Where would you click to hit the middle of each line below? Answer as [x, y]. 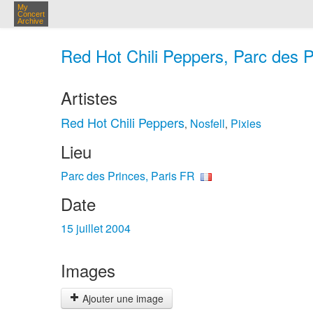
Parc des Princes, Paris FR [128, 176]
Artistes [89, 97]
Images [88, 270]
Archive [30, 21]
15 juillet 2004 [96, 228]
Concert [31, 14]
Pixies [246, 123]
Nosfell [208, 123]
